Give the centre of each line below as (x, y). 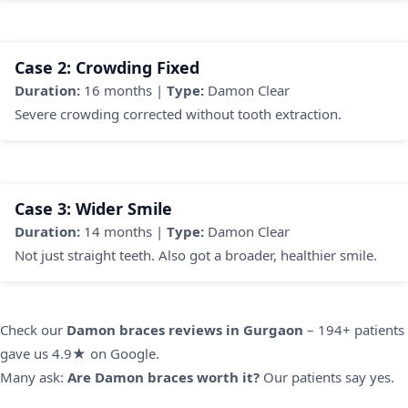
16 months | (123, 91)
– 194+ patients (354, 330)
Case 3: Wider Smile (93, 209)
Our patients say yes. (327, 377)
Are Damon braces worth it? (163, 377)
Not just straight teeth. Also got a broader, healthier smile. (196, 255)
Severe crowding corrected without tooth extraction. (178, 114)
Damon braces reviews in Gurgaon (185, 330)
